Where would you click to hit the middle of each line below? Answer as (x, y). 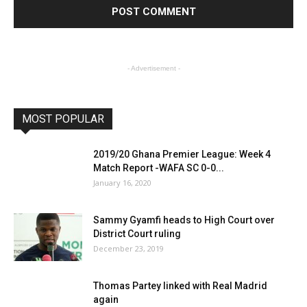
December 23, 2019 (128, 248)
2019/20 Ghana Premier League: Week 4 (182, 154)
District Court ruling (137, 233)
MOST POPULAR (63, 119)
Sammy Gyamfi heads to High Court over (184, 220)
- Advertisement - (153, 68)
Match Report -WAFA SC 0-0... (159, 168)
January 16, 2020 (122, 182)
